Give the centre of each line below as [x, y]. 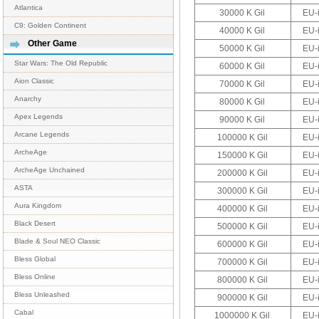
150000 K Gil [242, 155]
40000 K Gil [242, 30]
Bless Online [35, 277]
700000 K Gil [242, 262]
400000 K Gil [242, 208]
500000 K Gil [242, 226]
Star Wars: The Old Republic [61, 63]
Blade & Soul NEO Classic [57, 241]
